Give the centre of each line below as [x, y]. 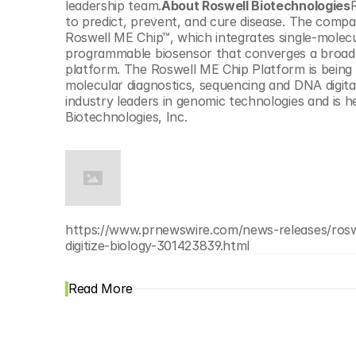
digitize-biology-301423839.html [158, 246]
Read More [101, 288]
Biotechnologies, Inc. [126, 117]
